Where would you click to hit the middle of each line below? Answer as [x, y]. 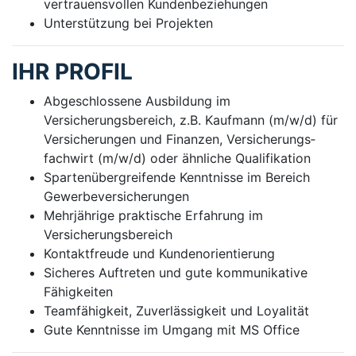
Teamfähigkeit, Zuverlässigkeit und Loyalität [176, 310]
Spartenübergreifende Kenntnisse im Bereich [177, 177]
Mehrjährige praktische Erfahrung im [153, 215]
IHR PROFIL [72, 71]
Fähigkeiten [78, 291]
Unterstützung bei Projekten [128, 23]
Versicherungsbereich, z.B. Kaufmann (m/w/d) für [191, 120]
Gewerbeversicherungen [116, 196]
